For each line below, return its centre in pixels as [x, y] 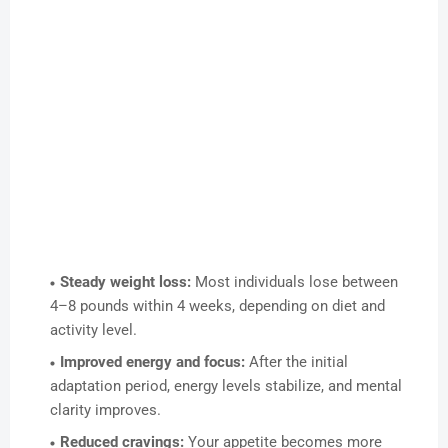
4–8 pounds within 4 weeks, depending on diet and [217, 306]
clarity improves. [105, 410]
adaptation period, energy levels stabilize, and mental [226, 386]
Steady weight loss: [125, 282]
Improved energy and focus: [152, 362]
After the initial [296, 362]
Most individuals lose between [294, 282]
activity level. [93, 330]
